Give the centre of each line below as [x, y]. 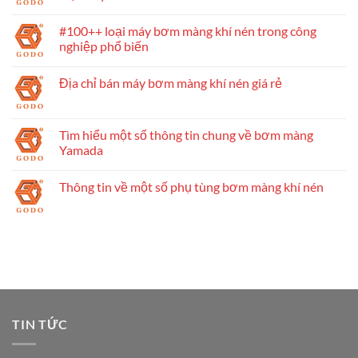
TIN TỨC [40, 324]
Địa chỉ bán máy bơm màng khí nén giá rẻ [171, 83]
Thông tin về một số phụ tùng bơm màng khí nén [191, 187]
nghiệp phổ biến [104, 46]
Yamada [81, 150]
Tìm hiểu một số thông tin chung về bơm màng [186, 135]
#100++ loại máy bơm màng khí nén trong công [188, 31]
